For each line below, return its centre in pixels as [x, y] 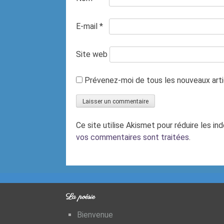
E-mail [88, 26]
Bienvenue [95, 214]
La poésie [80, 197]
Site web [92, 54]
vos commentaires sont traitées [132, 137]
